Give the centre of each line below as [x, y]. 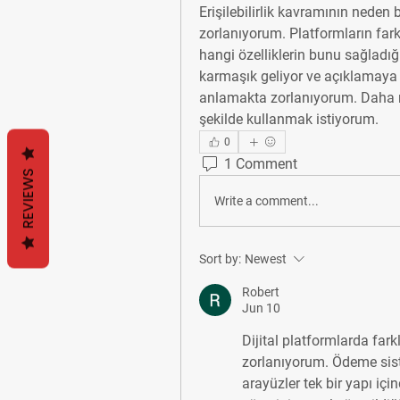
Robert [261, 292]
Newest [266, 259]
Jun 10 [261, 308]
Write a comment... [267, 200]
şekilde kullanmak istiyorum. [289, 119]
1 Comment [261, 164]
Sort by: [220, 259]
